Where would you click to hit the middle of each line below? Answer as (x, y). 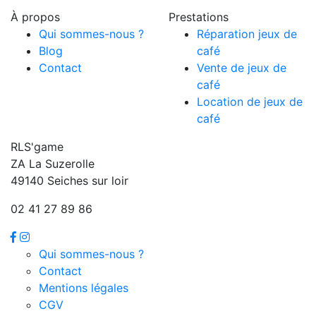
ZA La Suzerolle (53, 163)
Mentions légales (84, 287)
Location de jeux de (250, 101)
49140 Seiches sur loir (69, 180)
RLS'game (37, 146)
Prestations (199, 17)
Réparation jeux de (247, 34)
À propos (35, 17)
